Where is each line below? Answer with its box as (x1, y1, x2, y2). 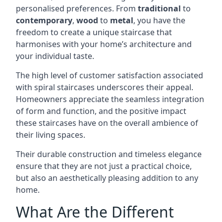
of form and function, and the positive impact (16, 106, 186, 116)
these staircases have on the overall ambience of (16, 117, 198, 128)
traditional (138, 3, 181, 14)
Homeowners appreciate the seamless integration (16, 94, 204, 105)
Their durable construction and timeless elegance (16, 149, 202, 160)
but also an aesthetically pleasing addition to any (16, 172, 198, 183)
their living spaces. (16, 129, 85, 140)
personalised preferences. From (16, 3, 138, 14)
